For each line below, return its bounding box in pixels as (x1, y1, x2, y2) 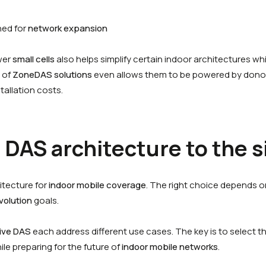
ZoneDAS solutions (12, 68, 94, 81)
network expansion (28, 22, 109, 34)
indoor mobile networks (122, 240, 218, 253)
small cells (12, 53, 55, 65)
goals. (32, 194, 59, 207)
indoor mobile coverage (49, 179, 146, 191)
